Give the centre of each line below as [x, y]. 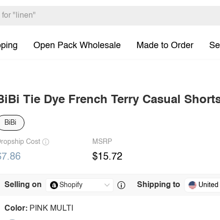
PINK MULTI [51, 209]
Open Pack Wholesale [77, 45]
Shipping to [159, 185]
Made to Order [165, 45]
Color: [16, 209]
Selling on [23, 185]
